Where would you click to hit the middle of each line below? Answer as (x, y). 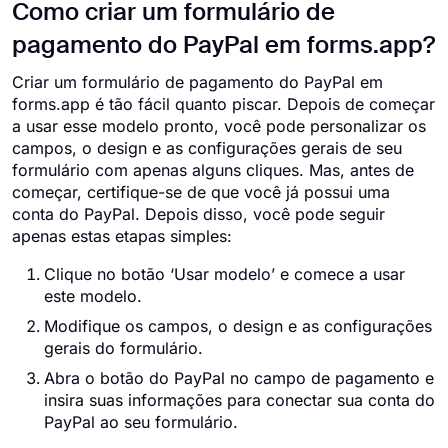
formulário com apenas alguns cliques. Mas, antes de (213, 170)
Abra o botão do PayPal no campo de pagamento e (239, 378)
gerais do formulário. (123, 348)
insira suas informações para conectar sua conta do (239, 400)
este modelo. (93, 296)
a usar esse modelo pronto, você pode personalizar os (219, 126)
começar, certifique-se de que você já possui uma (201, 192)
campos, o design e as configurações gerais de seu (207, 148)
